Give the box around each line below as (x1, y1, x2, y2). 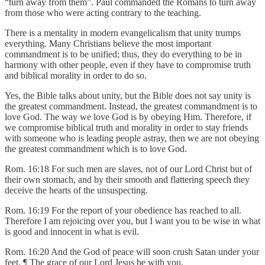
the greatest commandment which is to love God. (5, 143, 187, 154)
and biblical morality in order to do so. (5, 70, 147, 80)
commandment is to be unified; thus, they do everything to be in (5, 49, 242, 59)
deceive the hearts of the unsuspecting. (5, 185, 148, 195)
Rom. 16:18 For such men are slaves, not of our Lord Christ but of (5, 163, 252, 174)
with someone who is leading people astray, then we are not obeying (5, 132, 259, 143)
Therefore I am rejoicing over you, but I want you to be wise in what (5, 215, 260, 226)
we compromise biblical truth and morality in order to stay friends (5, 122, 248, 132)
